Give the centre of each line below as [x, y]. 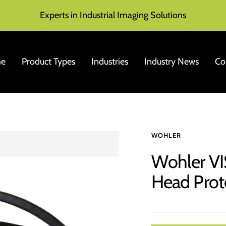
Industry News [171, 61]
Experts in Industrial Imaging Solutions [113, 15]
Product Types [48, 61]
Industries [109, 61]
